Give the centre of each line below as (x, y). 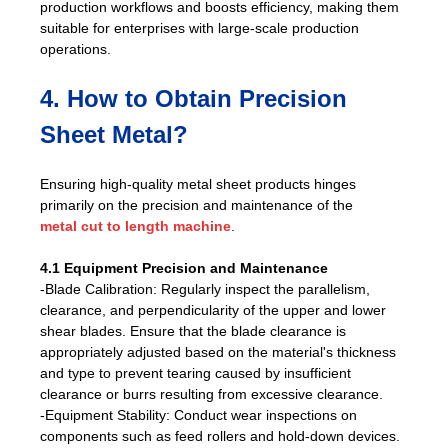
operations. (75, 48)
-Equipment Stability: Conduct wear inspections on (198, 414)
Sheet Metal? (114, 134)
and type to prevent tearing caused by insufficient (195, 372)
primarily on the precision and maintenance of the (196, 204)
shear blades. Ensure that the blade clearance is (193, 330)
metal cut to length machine (135, 225)
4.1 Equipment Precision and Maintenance (184, 267)
